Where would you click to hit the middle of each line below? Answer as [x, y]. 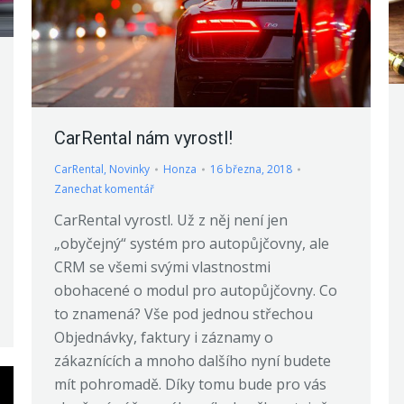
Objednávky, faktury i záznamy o [164, 338]
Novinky [129, 170]
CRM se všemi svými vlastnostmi [162, 267]
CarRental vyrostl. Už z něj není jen [171, 220]
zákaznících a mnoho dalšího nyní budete [193, 361]
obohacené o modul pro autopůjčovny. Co [196, 291]
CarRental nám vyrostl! [143, 138]
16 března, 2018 [251, 170]
